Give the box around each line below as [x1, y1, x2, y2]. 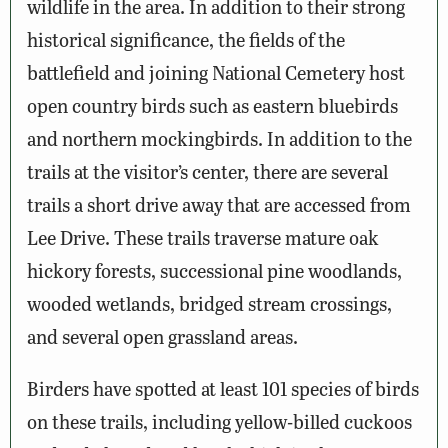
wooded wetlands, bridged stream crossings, [27, 289, 392, 317]
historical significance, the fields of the [27, 25, 345, 53]
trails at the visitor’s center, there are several [27, 157, 388, 185]
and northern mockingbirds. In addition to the [27, 124, 412, 152]
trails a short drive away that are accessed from [27, 190, 411, 218]
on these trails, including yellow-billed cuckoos [27, 407, 412, 435]
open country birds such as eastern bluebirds [27, 91, 398, 119]
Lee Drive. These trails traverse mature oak [27, 223, 379, 251]
